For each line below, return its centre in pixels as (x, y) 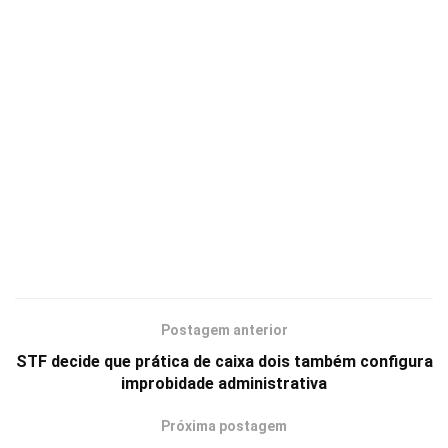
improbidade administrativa (224, 383)
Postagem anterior (224, 329)
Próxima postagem (224, 425)
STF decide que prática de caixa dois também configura (224, 361)
